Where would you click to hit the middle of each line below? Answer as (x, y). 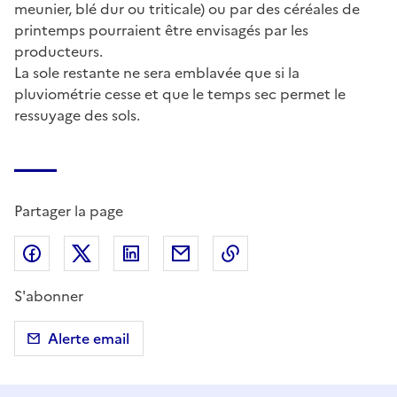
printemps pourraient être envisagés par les (161, 30)
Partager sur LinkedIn (221, 254)
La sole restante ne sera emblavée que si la (157, 72)
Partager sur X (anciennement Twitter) (228, 254)
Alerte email (89, 339)
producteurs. (58, 51)
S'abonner (49, 296)
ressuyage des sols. (77, 115)
